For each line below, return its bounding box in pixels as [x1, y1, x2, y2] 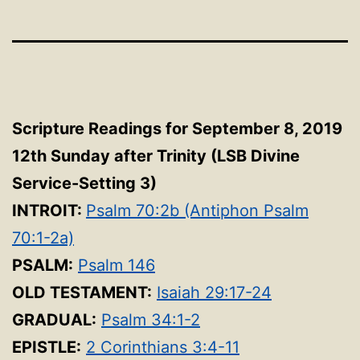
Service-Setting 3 [12, 174, 150, 193]
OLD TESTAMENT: [12, 283, 152, 302]
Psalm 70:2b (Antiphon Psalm [86, 201, 309, 220]
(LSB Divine [211, 146, 300, 166]
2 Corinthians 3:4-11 [86, 337, 239, 357]
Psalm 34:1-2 [101, 310, 200, 329]
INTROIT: [12, 201, 86, 220]
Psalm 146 [78, 256, 155, 275]
